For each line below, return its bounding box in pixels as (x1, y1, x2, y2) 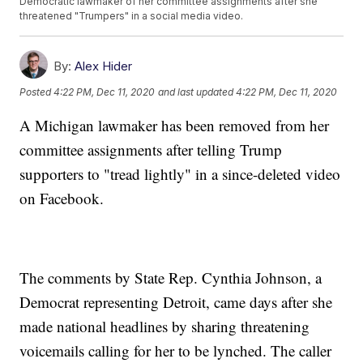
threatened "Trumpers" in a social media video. (19, 10, 244, 23)
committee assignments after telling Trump (19, 139, 283, 160)
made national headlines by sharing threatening (19, 316, 310, 337)
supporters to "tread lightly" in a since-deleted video (19, 164, 341, 185)
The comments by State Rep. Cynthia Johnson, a (19, 267, 322, 288)
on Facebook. (19, 188, 105, 209)
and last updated (158, 85, 234, 98)
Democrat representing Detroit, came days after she (19, 292, 333, 313)
